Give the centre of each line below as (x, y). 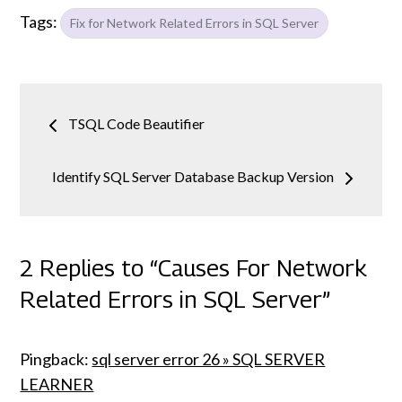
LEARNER (57, 385)
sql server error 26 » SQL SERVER (209, 359)
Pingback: (56, 359)
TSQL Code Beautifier (137, 124)
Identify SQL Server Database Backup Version (192, 177)
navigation (109, 158)
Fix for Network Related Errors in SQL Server (195, 23)
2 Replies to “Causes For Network (194, 268)
